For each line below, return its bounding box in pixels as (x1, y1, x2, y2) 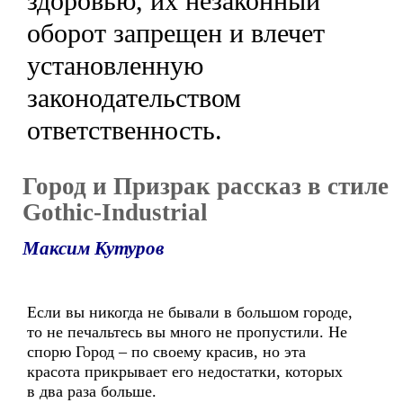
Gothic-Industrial (22, 199, 208, 226)
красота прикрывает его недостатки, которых (27, 363, 343, 381)
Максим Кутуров (22, 237, 164, 259)
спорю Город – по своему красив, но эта (27, 343, 306, 361)
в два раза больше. (27, 382, 157, 400)
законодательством (27, 83, 241, 112)
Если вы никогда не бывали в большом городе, (27, 303, 353, 321)
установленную (27, 50, 203, 80)
